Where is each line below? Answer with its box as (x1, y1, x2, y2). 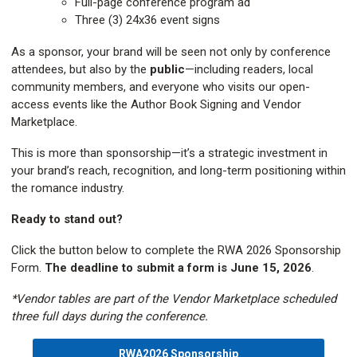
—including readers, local (185, 62, 313, 76)
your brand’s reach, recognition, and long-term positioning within (11, 163, 346, 178)
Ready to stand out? (11, 212, 123, 226)
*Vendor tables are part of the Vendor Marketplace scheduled (11, 292, 336, 306)
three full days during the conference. (11, 309, 208, 324)
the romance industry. (11, 181, 124, 195)
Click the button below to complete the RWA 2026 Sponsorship (11, 243, 341, 257)
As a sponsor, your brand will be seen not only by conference (11, 45, 331, 59)
